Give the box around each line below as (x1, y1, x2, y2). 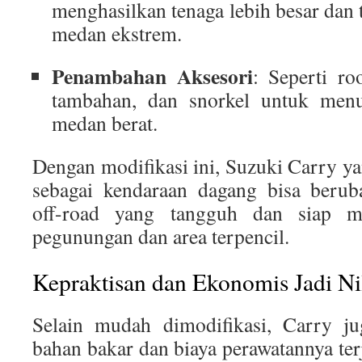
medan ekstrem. (52, 19, 182, 47)
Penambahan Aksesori (52, 61, 253, 91)
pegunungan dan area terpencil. (32, 222, 289, 250)
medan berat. (52, 109, 158, 137)
